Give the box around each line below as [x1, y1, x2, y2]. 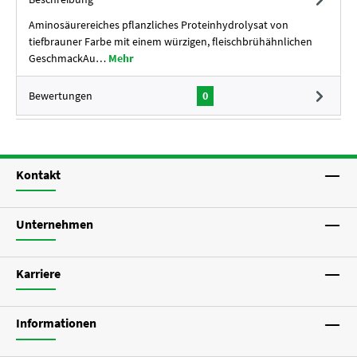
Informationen [16, 315, 96, 331]
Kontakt [16, 167, 61, 182]
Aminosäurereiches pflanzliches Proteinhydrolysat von [29, 18, 288, 32]
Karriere [16, 265, 61, 282]
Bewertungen [29, 88, 92, 103]
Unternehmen [16, 216, 93, 233]
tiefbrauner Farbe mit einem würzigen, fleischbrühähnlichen [29, 34, 312, 49]
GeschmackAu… [29, 51, 108, 65]
